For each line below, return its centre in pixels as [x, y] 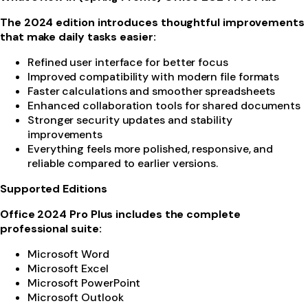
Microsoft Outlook [76, 297]
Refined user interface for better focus [128, 62]
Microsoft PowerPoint [84, 283]
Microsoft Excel [68, 268]
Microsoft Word [68, 254]
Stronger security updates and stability [130, 120]
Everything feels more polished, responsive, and [151, 148]
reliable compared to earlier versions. [123, 163]
